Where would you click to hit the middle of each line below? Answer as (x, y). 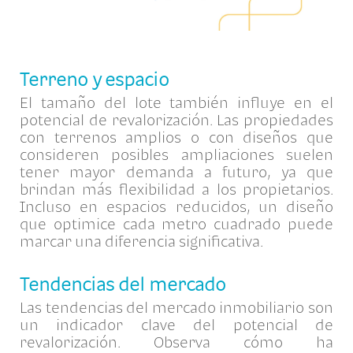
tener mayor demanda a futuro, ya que (176, 171)
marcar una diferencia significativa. (145, 241)
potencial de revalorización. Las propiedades (176, 119)
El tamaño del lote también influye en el (176, 102)
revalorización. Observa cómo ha (176, 342)
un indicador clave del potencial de (176, 324)
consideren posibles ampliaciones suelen (176, 154)
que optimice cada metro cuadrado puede (176, 223)
